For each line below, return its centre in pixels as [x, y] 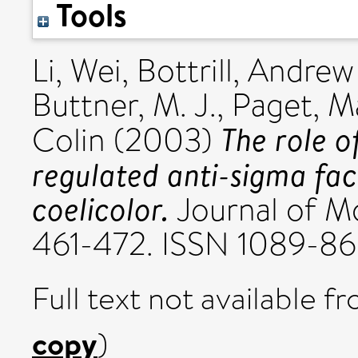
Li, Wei [77, 71]
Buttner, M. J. [124, 105]
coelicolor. [101, 209]
